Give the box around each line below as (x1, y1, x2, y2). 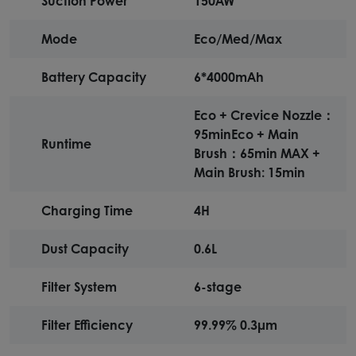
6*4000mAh (194, 67, 264, 86)
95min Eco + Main (194, 124, 299, 143)
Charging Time (41, 200, 133, 219)
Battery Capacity (41, 67, 146, 86)
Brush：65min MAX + (194, 143, 320, 162)
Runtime (41, 133, 91, 153)
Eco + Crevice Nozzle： (194, 105, 335, 124)
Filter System (41, 277, 117, 296)
